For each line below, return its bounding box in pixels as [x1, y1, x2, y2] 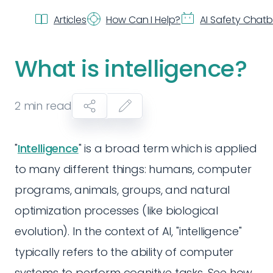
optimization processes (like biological [15, 203, 218, 218]
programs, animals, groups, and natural [15, 182, 230, 197]
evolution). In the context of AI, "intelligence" [15, 224, 242, 239]
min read [20, 98, 73, 113]
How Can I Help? [105, 12, 181, 27]
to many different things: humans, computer [15, 161, 252, 177]
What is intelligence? [15, 52, 247, 85]
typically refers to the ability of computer [15, 244, 234, 260]
